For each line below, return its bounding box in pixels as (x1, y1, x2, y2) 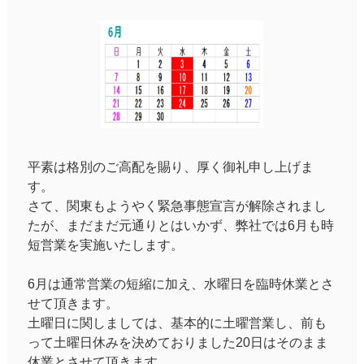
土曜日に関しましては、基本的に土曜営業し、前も (27, 316, 327, 331)
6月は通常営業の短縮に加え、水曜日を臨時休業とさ (27, 277, 334, 292)
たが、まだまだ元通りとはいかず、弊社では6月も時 (27, 219, 334, 233)
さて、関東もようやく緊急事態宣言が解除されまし (27, 199, 327, 214)
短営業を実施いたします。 (27, 238, 184, 253)
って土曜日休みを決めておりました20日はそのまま (27, 336, 328, 350)
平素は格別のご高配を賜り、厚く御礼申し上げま (27, 160, 314, 175)
